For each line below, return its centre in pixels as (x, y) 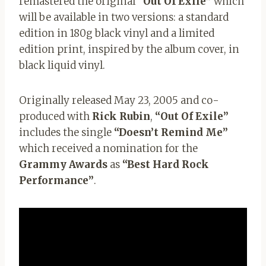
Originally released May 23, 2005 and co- (119, 100)
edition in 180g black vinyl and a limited (117, 33)
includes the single (66, 132)
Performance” (56, 180)
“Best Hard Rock (166, 164)
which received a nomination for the (108, 148)
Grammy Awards (63, 164)
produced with (56, 116)
